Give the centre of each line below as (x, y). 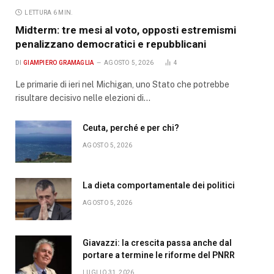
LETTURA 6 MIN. (49, 12)
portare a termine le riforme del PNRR (159, 255)
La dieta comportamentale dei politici (159, 185)
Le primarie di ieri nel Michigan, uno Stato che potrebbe (122, 84)
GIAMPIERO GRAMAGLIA (58, 62)
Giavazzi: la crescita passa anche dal (157, 243)
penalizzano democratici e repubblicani (111, 44)
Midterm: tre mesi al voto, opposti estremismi (126, 30)
